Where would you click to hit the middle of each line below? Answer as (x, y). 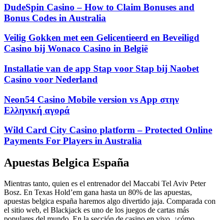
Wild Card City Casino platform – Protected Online (108, 130)
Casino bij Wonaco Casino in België (76, 49)
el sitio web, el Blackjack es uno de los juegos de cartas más (96, 210)
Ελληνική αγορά (37, 110)
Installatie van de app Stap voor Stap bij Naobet (101, 68)
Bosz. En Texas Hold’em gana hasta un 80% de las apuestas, (98, 192)
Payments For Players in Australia (73, 141)
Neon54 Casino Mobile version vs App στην (91, 99)
